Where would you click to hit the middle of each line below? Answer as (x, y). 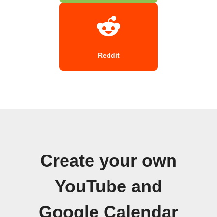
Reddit (108, 55)
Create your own (108, 161)
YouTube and (108, 186)
